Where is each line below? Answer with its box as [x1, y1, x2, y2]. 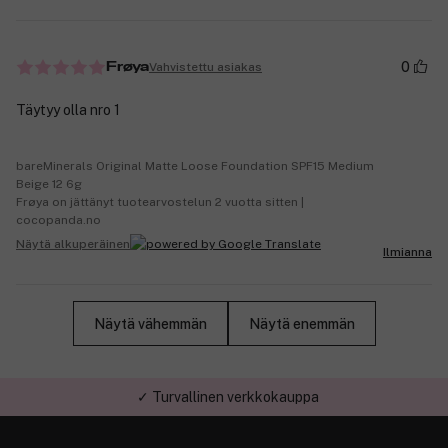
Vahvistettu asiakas [149, 59, 262, 74]
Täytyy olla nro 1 [16, 102, 120, 119]
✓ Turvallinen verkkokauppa [137, 389, 319, 406]
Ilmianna [383, 245, 432, 260]
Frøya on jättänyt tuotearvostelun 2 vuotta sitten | [16, 195, 304, 210]
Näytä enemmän [248, 315, 355, 332]
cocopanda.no [16, 213, 101, 228]
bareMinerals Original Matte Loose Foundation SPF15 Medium [16, 159, 374, 174]
